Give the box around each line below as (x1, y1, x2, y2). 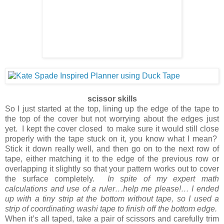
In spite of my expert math (107, 174, 219, 183)
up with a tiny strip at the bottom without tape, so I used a (5, 194, 219, 203)
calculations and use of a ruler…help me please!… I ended (5, 184, 219, 193)
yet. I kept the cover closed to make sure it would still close (5, 124, 219, 133)
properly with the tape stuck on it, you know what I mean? (5, 134, 219, 143)
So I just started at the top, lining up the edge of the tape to (5, 104, 219, 113)
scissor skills (87, 94, 137, 103)
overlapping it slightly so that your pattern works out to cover (5, 164, 219, 173)
